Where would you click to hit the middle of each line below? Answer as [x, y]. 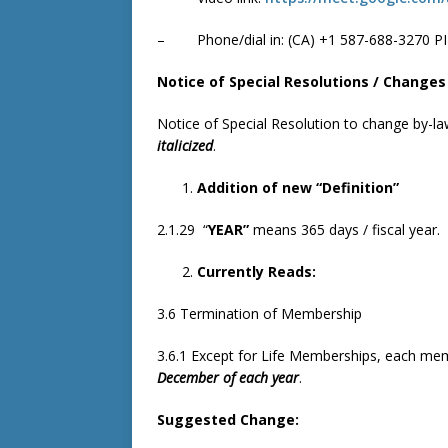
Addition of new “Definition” [298, 187]
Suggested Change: [228, 419]
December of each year [228, 377]
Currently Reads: [256, 271]
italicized [185, 145]
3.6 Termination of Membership [259, 313]
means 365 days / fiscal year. [346, 229]
